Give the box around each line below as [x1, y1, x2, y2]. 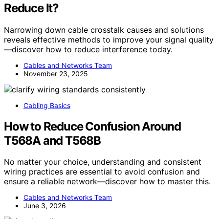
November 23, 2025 [23, 69, 88, 78]
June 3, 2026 [23, 201, 66, 210]
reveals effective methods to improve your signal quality [4, 34, 214, 44]
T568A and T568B [4, 133, 101, 148]
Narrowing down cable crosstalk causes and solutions [4, 24, 204, 35]
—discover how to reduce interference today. [4, 44, 173, 54]
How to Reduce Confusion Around [4, 119, 181, 133]
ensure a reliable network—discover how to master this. [4, 176, 211, 187]
